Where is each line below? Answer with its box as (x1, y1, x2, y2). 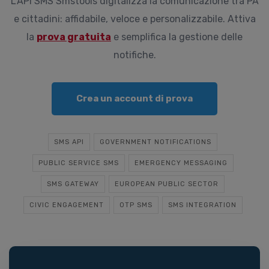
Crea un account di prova (76, 93, 193, 104)
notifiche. (113, 49, 156, 61)
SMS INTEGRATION (168, 201, 237, 209)
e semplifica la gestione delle (111, 31, 243, 43)
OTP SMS (119, 201, 153, 209)
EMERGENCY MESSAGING (134, 159, 228, 167)
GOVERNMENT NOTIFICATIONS (100, 138, 211, 146)
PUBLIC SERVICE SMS (38, 159, 119, 167)
